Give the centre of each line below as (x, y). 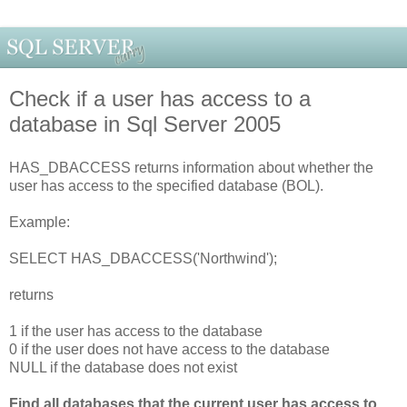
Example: (40, 222)
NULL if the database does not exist (123, 367)
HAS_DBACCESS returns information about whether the (191, 167)
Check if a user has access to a (160, 98)
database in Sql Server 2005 (145, 124)
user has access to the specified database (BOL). (166, 185)
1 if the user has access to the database (136, 331)
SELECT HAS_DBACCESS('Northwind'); (143, 258)
